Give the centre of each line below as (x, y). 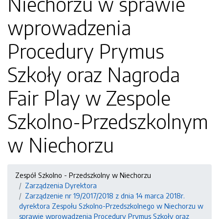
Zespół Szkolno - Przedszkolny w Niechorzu (83, 175)
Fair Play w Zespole (89, 98)
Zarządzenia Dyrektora (61, 185)
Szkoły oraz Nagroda (94, 74)
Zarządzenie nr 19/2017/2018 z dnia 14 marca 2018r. (105, 196)
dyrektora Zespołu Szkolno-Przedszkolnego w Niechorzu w (111, 206)
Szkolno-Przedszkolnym (108, 121)
